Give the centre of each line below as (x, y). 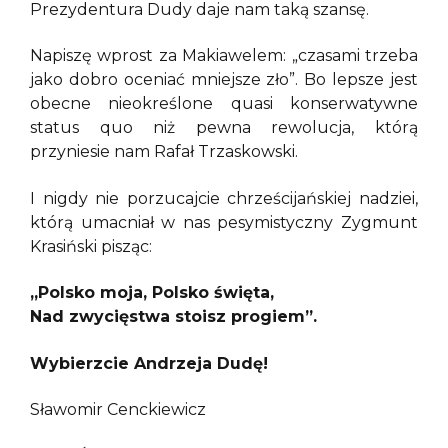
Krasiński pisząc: (91, 246)
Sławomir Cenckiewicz (118, 409)
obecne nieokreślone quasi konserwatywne (224, 104)
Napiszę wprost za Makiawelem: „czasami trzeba (224, 56)
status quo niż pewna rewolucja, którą (224, 128)
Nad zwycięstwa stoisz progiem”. (173, 317)
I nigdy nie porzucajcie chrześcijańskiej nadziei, (224, 198)
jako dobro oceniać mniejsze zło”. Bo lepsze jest (224, 80)
